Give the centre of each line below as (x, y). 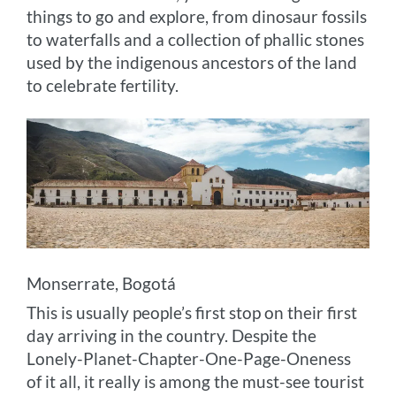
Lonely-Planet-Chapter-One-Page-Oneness (189, 358)
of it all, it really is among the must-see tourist (196, 381)
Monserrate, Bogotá (102, 283)
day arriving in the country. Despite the (172, 335)
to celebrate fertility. (103, 85)
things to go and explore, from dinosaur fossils (197, 16)
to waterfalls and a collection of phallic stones (196, 39)
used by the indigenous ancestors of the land (192, 62)
